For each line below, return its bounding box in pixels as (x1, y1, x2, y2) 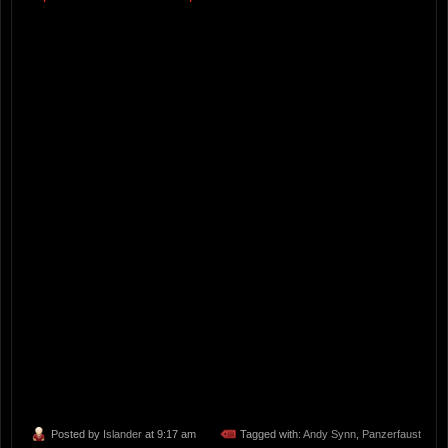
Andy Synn (303, 428, 356, 441)
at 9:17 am (142, 428, 196, 441)
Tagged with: (240, 428, 303, 441)
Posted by (51, 428, 103, 441)
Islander (103, 428, 142, 441)
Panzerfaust (362, 428, 421, 441)
